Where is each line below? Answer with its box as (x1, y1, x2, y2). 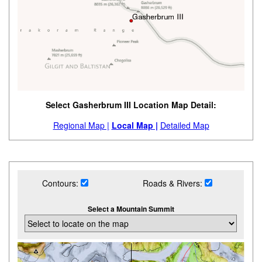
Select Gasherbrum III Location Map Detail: (46, 99, 216, 111)
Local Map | (111, 119, 158, 132)
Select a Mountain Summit (87, 204, 174, 215)
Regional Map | (53, 119, 109, 132)
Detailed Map (160, 119, 209, 132)
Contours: (42, 177, 81, 189)
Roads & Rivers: (143, 177, 205, 189)
